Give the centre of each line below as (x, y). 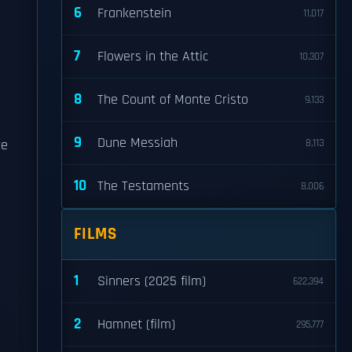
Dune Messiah (137, 143)
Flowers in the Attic (153, 57)
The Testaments (143, 186)
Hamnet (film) (136, 324)
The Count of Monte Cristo (173, 100)
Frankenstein (134, 13)
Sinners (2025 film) (152, 281)
